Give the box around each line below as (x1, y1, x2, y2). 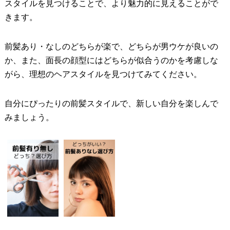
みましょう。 (4, 113, 54, 122)
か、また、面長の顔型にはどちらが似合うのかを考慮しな (4, 56, 218, 65)
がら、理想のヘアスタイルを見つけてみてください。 (4, 70, 202, 79)
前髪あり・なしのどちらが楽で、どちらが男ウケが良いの (4, 42, 218, 51)
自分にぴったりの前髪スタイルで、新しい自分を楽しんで (4, 99, 218, 108)
